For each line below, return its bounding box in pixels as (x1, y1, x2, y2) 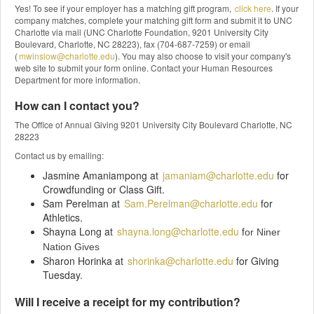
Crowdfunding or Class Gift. (43, 182, 165, 196)
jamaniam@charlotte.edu (163, 168, 274, 182)
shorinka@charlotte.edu (128, 253, 233, 268)
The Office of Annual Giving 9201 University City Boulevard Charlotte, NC (15, 118, 292, 130)
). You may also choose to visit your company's (115, 49, 291, 62)
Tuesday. (43, 267, 83, 282)
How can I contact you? (15, 97, 139, 114)
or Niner (245, 226, 280, 238)
